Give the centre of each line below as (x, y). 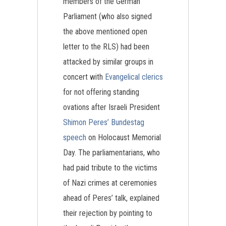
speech (75, 137)
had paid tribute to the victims (110, 168)
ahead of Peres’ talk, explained (111, 198)
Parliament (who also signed (107, 16)
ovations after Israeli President (111, 107)
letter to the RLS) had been (106, 47)
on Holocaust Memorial (124, 137)
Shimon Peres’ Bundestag (104, 122)
